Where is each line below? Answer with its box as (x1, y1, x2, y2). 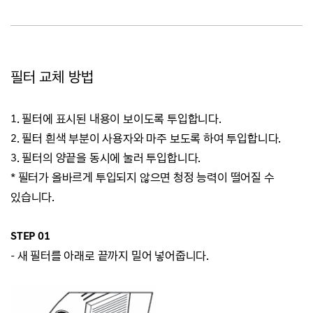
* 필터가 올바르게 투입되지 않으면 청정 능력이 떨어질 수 (10, 170, 275, 185)
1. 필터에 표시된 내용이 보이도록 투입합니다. (10, 112, 221, 126)
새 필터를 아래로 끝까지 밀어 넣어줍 (17, 249, 186, 263)
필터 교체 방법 (10, 68, 94, 86)
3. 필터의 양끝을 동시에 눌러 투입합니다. (10, 151, 201, 166)
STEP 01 (10, 229, 50, 244)
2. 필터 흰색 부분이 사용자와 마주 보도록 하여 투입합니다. (10, 131, 282, 146)
